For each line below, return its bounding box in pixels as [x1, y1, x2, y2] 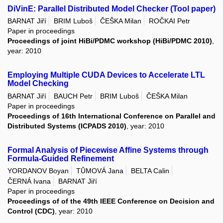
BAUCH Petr [54, 92, 93, 100]
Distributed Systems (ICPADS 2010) [7, 121, 126, 130]
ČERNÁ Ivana [7, 177, 51, 186]
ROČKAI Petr [149, 17, 190, 25]
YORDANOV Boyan [7, 166, 69, 175]
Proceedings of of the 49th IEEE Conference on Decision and [7, 197, 215, 206]
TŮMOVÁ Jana [76, 166, 123, 175]
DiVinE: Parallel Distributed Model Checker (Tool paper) [7, 4, 216, 13]
